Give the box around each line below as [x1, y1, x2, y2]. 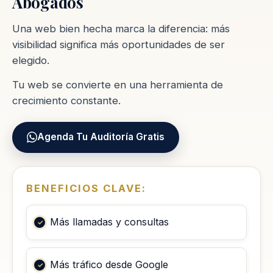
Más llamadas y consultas [50, 216, 169, 229]
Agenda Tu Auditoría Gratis [37, 131, 165, 143]
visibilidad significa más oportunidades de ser [12, 38, 225, 51]
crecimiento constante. [12, 94, 121, 107]
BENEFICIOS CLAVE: [26, 182, 146, 194]
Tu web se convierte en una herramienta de [12, 78, 223, 91]
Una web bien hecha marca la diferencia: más [12, 22, 230, 35]
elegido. [12, 54, 49, 66]
